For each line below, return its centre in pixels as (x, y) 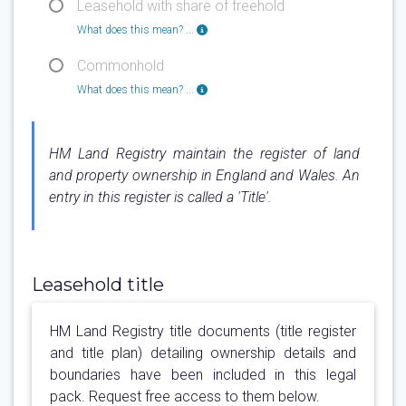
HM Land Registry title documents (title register (203, 331)
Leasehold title (98, 284)
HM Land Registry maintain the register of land (204, 153)
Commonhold (121, 65)
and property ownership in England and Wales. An (204, 175)
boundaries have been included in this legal (203, 374)
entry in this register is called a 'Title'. (160, 197)
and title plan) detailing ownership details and (203, 353)
